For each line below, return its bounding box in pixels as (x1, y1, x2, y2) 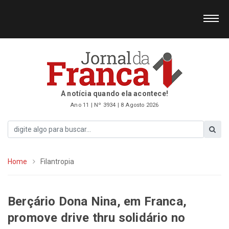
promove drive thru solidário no (8, 210, 186, 225)
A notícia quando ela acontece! (61, 89, 168, 98)
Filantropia (40, 157, 75, 166)
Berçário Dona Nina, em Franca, (8, 194, 187, 209)
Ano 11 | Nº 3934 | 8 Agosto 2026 (70, 102, 159, 108)
